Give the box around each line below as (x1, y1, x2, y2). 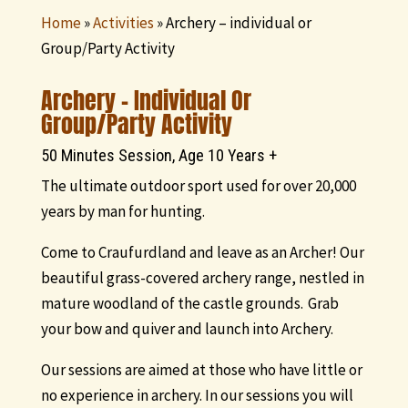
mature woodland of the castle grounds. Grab (40, 293, 339, 314)
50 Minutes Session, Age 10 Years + (40, 146, 280, 166)
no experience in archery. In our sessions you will (40, 385, 353, 406)
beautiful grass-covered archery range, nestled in (40, 268, 364, 289)
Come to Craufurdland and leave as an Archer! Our (40, 242, 364, 263)
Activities (92, 12, 154, 33)
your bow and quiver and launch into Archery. (40, 319, 336, 340)
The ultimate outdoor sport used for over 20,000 (40, 176, 356, 197)
